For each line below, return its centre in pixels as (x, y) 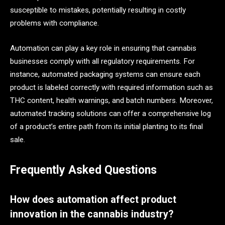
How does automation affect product (93, 199)
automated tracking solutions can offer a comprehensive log (110, 113)
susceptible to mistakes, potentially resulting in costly (98, 10)
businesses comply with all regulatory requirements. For (102, 61)
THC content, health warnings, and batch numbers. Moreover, (111, 100)
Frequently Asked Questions (83, 170)
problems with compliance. (54, 23)
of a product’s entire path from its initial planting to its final (106, 126)
